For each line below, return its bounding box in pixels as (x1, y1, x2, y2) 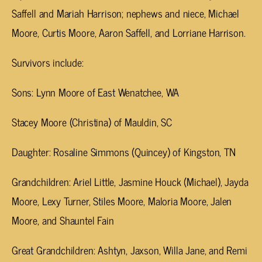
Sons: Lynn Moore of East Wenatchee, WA (12, 83, 180, 101)
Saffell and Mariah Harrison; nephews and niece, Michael (12, 4, 240, 22)
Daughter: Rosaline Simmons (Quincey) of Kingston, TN (12, 143, 236, 161)
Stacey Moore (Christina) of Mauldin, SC (12, 113, 172, 131)
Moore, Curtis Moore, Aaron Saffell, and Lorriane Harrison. (12, 23, 246, 42)
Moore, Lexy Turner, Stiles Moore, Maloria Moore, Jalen (12, 192, 232, 210)
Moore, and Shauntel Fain (12, 211, 114, 229)
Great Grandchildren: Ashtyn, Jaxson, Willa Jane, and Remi (12, 241, 247, 259)
